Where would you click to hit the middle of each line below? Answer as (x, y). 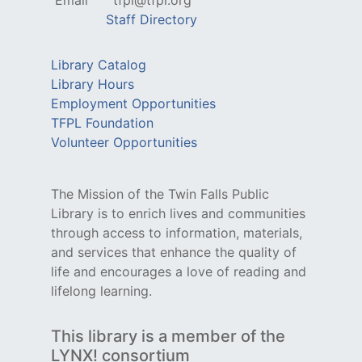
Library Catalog (99, 65)
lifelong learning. (101, 291)
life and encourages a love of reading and (179, 272)
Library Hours (93, 84)
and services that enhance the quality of (174, 253)
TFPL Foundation (102, 123)
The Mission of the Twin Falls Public (160, 194)
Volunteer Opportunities (124, 143)
